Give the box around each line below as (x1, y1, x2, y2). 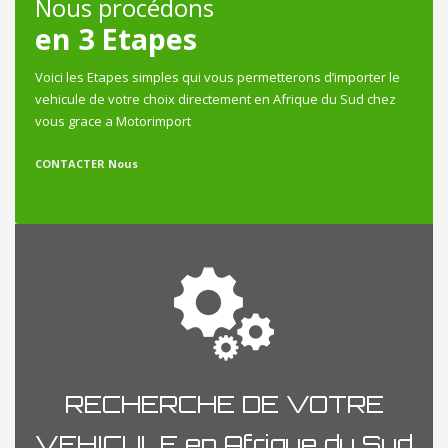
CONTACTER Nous (35, 155, 138, 171)
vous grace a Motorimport (35, 111, 191, 130)
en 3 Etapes (35, 18, 197, 58)
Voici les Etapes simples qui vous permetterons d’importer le (35, 67, 400, 86)
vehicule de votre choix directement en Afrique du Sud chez (35, 89, 396, 108)
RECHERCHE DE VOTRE (64, 388, 384, 419)
